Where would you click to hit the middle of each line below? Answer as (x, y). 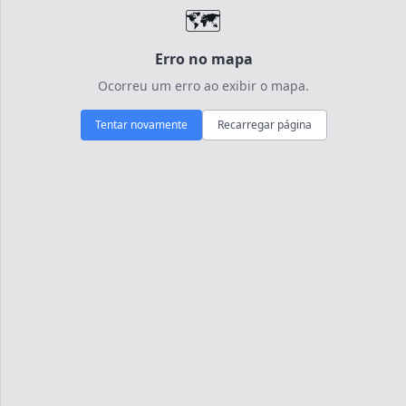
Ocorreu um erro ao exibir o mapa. (204, 86)
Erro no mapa (203, 59)
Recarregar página (264, 125)
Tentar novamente (141, 125)
